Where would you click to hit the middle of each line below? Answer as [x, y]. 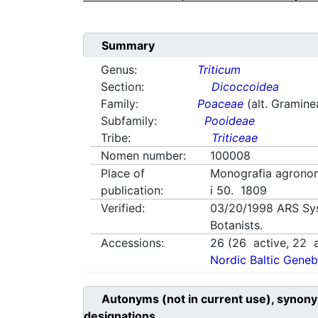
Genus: [119, 70]
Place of [123, 174]
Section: [122, 87]
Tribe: [116, 138]
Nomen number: [143, 156]
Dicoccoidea [246, 87]
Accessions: [132, 243]
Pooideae [230, 121]
